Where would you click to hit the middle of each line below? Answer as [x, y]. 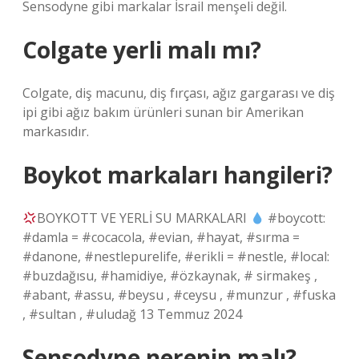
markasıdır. [56, 131]
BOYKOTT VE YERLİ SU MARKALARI [144, 218]
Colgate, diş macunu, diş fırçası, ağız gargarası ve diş [179, 93]
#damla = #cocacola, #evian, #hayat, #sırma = [161, 237]
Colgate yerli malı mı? [142, 50]
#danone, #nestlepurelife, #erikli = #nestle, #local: [176, 256]
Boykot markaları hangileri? [177, 175]
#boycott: [295, 218]
